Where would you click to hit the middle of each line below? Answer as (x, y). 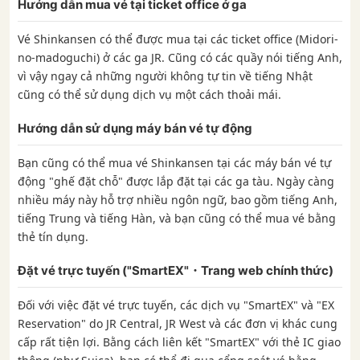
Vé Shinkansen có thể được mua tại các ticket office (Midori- (178, 39)
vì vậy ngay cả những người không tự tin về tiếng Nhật (165, 76)
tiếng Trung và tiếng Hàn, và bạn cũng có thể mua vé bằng (177, 218)
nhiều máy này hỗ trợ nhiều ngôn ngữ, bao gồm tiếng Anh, (178, 199)
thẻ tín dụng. (53, 236)
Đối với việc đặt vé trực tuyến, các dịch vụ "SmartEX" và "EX (176, 305)
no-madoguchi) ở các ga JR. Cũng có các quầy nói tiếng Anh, (180, 57)
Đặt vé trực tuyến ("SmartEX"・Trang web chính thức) (176, 270)
